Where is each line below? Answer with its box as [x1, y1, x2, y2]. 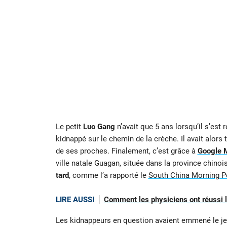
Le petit [55, 122, 83, 132]
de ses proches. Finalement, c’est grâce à [55, 146, 198, 156]
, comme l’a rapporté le [68, 171, 148, 180]
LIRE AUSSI [55, 195, 94, 205]
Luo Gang [83, 122, 115, 132]
